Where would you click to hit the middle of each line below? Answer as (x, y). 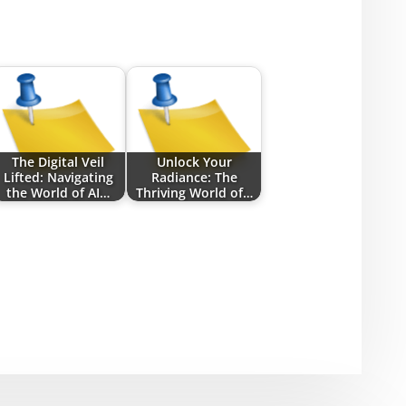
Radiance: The (194, 177)
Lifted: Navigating (58, 177)
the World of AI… (58, 192)
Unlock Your (194, 161)
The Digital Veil (58, 161)
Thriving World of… (194, 192)
